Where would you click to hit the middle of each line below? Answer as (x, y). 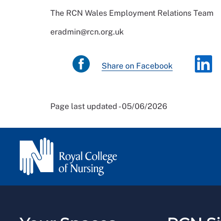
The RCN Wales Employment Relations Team (132, 13)
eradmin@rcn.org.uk (87, 32)
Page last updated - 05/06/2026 (109, 107)
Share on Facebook (137, 66)
